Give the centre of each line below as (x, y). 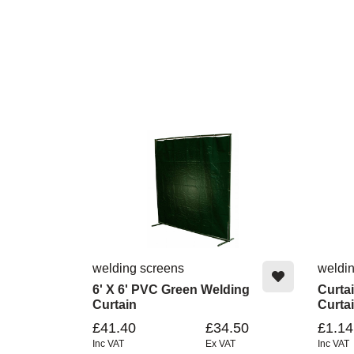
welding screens (138, 268)
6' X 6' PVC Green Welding (171, 289)
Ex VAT (220, 343)
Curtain (115, 304)
